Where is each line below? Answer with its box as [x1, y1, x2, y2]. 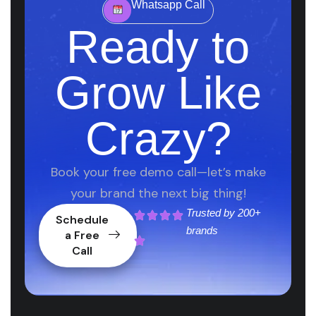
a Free [65, 228, 99, 243]
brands [186, 224, 218, 236]
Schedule [56, 212, 109, 227]
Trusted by [186, 207, 238, 219]
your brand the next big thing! [70, 185, 246, 202]
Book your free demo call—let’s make [50, 164, 266, 181]
